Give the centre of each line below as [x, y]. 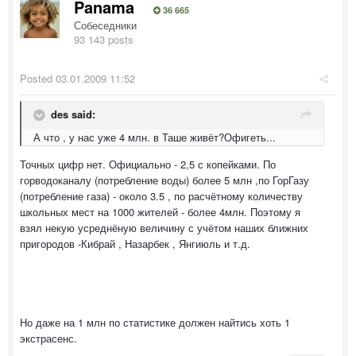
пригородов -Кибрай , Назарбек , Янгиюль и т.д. [135, 244]
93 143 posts [104, 39]
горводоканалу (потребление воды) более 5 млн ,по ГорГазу [164, 180]
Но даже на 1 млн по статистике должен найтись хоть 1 [155, 322]
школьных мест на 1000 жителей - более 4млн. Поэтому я [160, 212]
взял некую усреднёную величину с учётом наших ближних [164, 228]
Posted [38, 78]
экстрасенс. [48, 338]
